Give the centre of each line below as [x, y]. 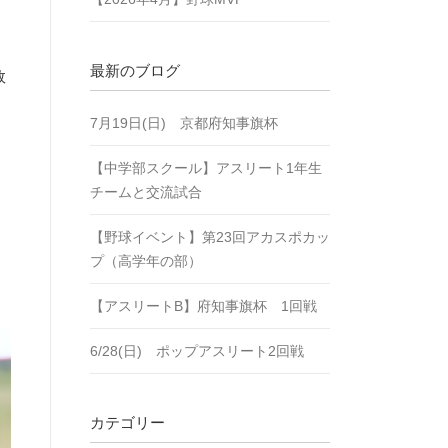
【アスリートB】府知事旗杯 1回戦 [203, 306]
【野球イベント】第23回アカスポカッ [210, 237]
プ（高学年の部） [146, 261]
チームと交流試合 [146, 192]
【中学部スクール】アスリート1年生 [206, 168]
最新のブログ [135, 70]
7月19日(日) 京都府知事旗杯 [184, 123]
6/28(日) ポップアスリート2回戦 [197, 351]
